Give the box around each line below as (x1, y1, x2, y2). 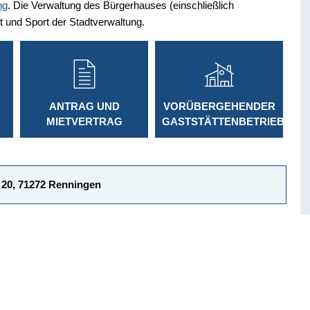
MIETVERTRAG (46, 115, 122, 127)
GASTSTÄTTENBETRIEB (162, 115, 284, 127)
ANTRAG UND (48, 100, 120, 112)
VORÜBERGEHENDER (163, 100, 275, 112)
